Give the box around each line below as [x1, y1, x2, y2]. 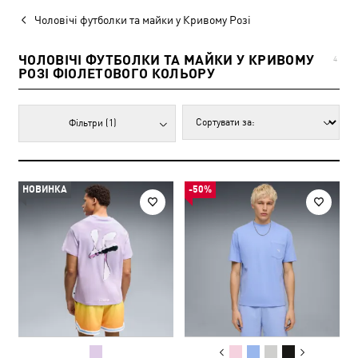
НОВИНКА [22, 184, 67, 195]
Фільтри [69, 117, 106, 129]
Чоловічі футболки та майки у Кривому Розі [34, 14, 251, 26]
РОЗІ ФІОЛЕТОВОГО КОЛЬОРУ [18, 66, 216, 82]
